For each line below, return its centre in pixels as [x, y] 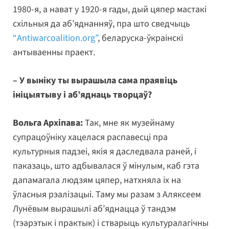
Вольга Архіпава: [48, 123]
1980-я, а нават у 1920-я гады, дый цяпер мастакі [110, 10]
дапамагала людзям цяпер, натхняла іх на [97, 180]
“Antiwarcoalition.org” [55, 38]
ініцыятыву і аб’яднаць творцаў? [82, 95]
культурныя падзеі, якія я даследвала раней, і [105, 152]
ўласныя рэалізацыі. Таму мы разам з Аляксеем [107, 195]
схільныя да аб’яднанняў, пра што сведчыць [101, 24]
